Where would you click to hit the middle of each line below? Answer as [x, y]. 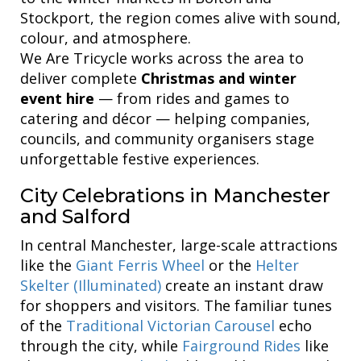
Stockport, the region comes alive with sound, [180, 17]
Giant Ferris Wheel [140, 265]
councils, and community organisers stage [167, 138]
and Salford [75, 216]
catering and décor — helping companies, [165, 118]
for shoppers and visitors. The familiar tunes [176, 305]
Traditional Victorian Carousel [170, 325]
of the [43, 325]
